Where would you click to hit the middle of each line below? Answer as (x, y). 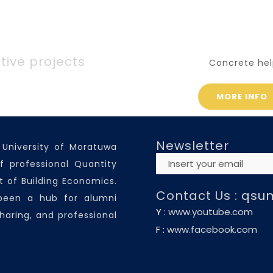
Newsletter (193, 146)
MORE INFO (242, 97)
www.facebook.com (212, 229)
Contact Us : (199, 196)
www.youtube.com (211, 212)
